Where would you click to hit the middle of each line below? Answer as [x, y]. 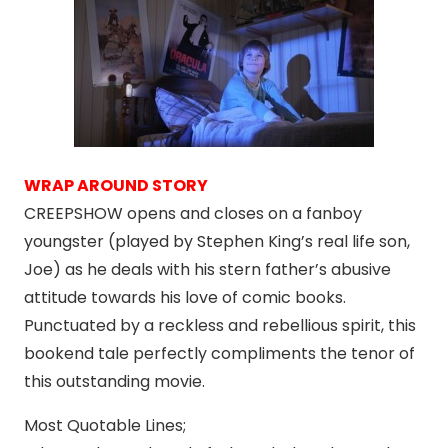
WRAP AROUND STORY [116, 186]
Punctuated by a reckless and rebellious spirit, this [220, 326]
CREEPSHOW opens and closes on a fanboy [193, 214]
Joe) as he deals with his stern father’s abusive [207, 270]
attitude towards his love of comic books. [185, 298]
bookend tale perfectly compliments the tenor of [219, 354]
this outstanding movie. [114, 382]
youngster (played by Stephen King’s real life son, [217, 242]
